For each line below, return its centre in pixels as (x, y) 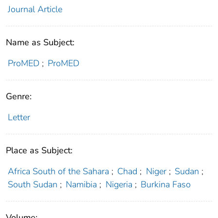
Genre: (19, 97)
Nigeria (119, 185)
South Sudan (32, 185)
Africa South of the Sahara (58, 172)
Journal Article (35, 9)
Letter (19, 118)
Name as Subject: (40, 43)
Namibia (82, 185)
